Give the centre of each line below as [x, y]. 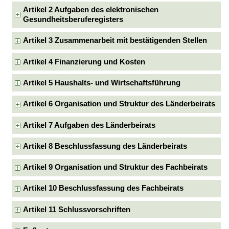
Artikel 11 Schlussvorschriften [77, 209]
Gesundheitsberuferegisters [73, 19]
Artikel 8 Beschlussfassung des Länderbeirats [105, 146]
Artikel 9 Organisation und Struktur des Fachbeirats [116, 167]
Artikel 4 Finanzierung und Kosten [84, 62]
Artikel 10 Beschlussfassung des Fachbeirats [104, 188]
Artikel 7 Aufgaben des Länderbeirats [89, 125]
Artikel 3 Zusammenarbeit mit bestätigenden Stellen [115, 41]
